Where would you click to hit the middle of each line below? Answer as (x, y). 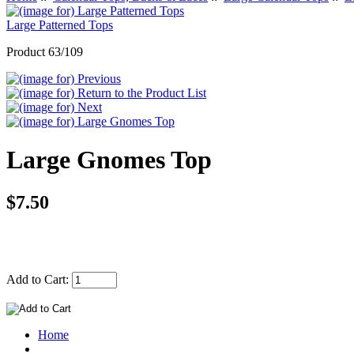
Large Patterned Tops (60, 25)
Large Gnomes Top (109, 160)
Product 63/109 (45, 52)
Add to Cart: (39, 279)
